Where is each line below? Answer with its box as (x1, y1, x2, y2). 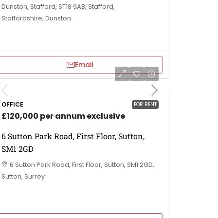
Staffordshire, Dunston (1, 13, 71, 23)
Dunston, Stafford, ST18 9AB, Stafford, (1, 1, 115, 11)
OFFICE (1, 100, 23, 109)
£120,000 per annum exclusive (1, 110, 125, 122)
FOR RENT (134, 100, 157, 108)
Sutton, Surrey (1, 171, 45, 181)
